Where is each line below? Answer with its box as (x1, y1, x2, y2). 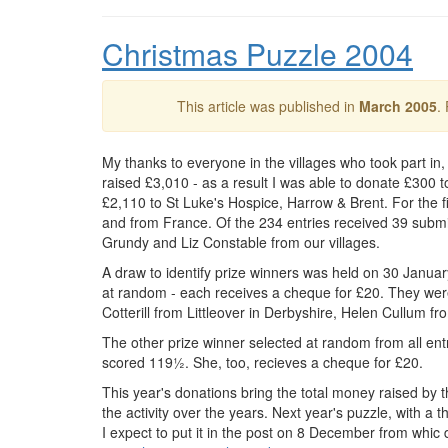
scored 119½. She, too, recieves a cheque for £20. (102, 352, 423, 372)
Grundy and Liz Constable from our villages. (102, 232, 380, 252)
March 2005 (358, 96, 437, 116)
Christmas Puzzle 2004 (102, 32, 413, 75)
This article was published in (176, 96, 359, 116)
